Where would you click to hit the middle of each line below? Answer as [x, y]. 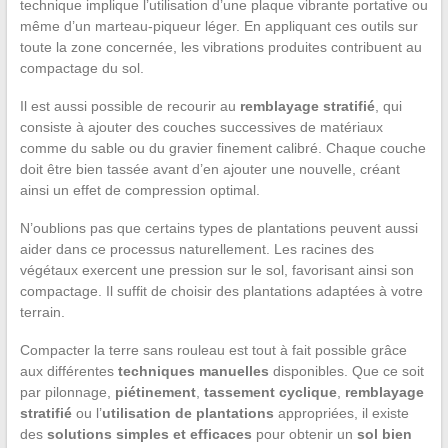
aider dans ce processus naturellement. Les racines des [196, 249]
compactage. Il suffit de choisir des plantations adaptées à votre [221, 291]
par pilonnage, [67, 392]
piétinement [155, 392]
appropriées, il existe [341, 413]
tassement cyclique [270, 392]
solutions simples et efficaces [149, 434]
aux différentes [68, 371]
